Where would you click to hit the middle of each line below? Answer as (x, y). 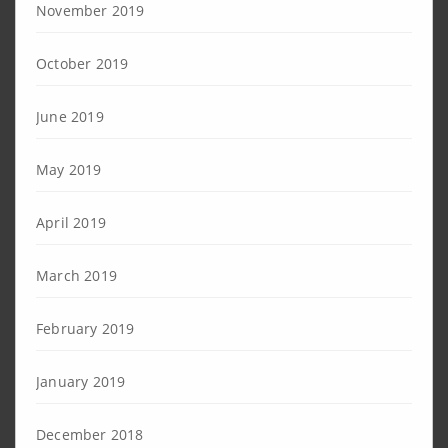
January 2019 (81, 381)
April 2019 (71, 222)
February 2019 (85, 328)
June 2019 (70, 116)
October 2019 (82, 63)
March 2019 (76, 275)
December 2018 (90, 434)
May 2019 (69, 169)
